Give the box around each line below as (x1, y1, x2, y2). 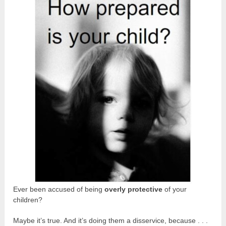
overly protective (104, 185, 163, 193)
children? (13, 195, 43, 204)
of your (162, 185, 187, 193)
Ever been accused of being (13, 185, 105, 193)
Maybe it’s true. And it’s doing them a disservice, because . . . (13, 216, 208, 224)
